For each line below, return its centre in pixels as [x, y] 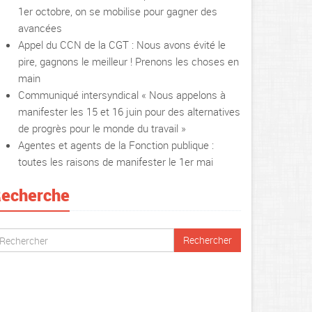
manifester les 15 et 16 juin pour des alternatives [129, 111]
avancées [40, 28]
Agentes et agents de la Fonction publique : [116, 145]
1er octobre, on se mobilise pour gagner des [118, 11]
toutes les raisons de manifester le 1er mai [116, 162]
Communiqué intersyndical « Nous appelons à [122, 95]
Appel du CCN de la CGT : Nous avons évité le [122, 45]
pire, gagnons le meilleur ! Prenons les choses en [128, 61]
